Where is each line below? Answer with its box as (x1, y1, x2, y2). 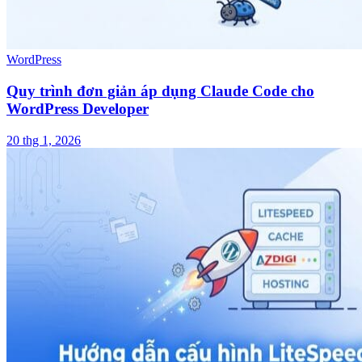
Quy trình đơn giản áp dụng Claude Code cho (6, 82, 314, 99)
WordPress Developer (6, 99, 149, 117)
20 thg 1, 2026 (6, 133, 81, 147)
